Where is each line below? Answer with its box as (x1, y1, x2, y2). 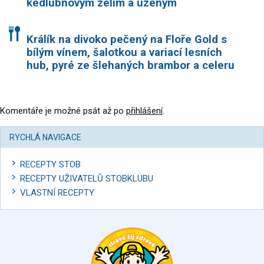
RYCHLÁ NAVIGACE (9, 133, 81, 143)
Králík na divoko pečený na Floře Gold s (27, 33, 227, 47)
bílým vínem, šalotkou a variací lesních (27, 46, 222, 60)
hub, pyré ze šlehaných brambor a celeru (27, 59, 235, 72)
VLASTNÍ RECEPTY (20, 187, 94, 199)
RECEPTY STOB (20, 159, 81, 170)
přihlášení (126, 105, 163, 117)
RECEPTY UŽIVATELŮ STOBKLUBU (20, 173, 153, 184)
